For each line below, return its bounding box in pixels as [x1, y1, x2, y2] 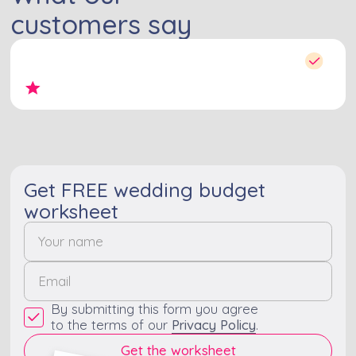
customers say [10, 6, 192, 41]
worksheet [24, 198, 119, 223]
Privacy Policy [171, 315, 256, 333]
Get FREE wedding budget [24, 176, 266, 202]
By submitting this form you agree [50, 300, 258, 317]
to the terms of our [50, 315, 172, 333]
